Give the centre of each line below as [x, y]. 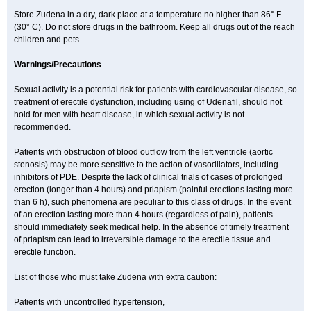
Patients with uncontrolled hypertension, [89, 302]
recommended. [42, 127]
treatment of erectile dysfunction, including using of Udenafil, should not [148, 102]
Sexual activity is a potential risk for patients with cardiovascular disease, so [155, 90]
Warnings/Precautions [58, 65]
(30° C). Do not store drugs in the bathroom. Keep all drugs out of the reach [154, 27]
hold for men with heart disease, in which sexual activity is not [129, 115]
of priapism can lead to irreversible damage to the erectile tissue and [142, 239]
